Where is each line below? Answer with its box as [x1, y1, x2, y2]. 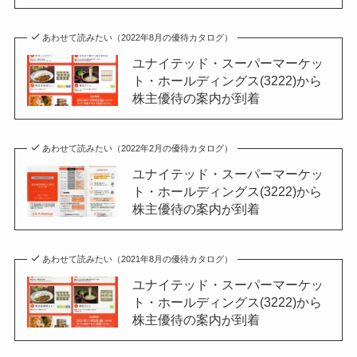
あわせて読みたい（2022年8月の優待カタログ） [42, 33, 233, 43]
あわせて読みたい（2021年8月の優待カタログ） [42, 253, 233, 264]
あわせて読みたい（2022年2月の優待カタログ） [42, 143, 233, 154]
